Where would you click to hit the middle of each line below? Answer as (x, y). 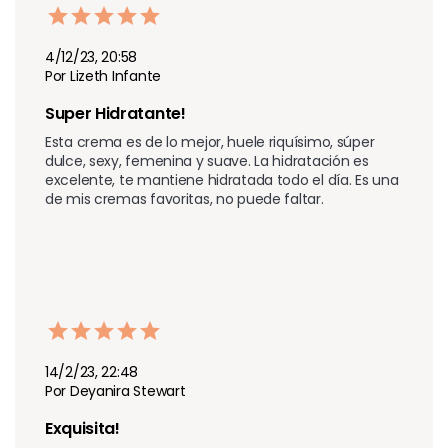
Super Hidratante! (117, 113)
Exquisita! (84, 428)
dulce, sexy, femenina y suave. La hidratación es (207, 160)
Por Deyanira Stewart (115, 390)
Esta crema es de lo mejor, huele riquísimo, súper (210, 141)
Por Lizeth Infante (103, 75)
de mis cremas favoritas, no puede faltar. (184, 198)
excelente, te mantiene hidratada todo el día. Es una (222, 179)
